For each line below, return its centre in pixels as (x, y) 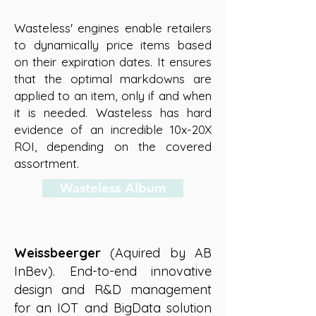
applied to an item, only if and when (113, 96)
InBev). (42, 271)
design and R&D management (113, 290)
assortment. (48, 163)
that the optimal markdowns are (113, 79)
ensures (188, 62)
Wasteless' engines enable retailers (113, 28)
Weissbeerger (57, 253)
